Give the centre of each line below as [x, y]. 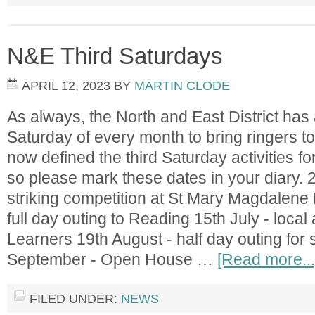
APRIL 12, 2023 [66, 86]
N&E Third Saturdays [115, 56]
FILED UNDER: [75, 299]
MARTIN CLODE [182, 86]
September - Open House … [112, 259]
